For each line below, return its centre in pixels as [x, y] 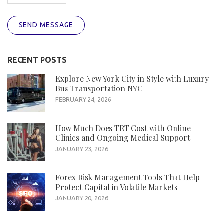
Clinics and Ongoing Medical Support [123, 137]
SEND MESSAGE [46, 25]
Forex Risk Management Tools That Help [128, 177]
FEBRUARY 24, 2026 [83, 99]
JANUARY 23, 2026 [82, 148]
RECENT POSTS [37, 59]
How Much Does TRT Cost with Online [123, 128]
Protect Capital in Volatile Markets [116, 187]
